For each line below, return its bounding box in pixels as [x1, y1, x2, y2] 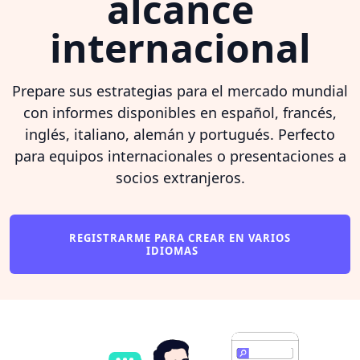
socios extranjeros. [115, 167, 245, 187]
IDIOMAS [145, 243, 202, 258]
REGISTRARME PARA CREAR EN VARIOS [69, 230, 291, 245]
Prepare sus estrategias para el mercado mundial [12, 80, 348, 100]
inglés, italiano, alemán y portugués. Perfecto [25, 124, 335, 144]
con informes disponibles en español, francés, [23, 102, 337, 122]
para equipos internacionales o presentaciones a [14, 145, 346, 166]
